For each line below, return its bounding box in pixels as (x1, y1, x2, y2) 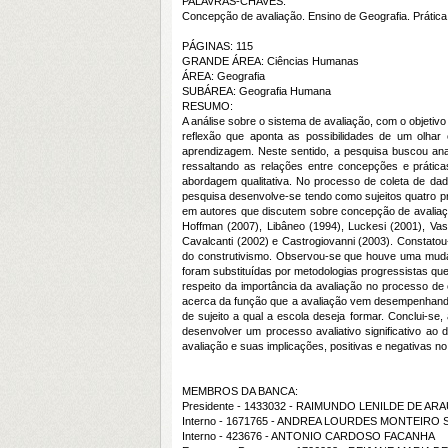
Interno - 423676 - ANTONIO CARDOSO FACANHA (182, 430, 435, 442)
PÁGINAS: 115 (182, 40, 253, 52)
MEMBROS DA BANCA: (182, 385, 298, 397)
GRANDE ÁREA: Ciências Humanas (182, 55, 359, 67)
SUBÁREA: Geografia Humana (182, 85, 331, 97)
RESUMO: (182, 100, 233, 112)
